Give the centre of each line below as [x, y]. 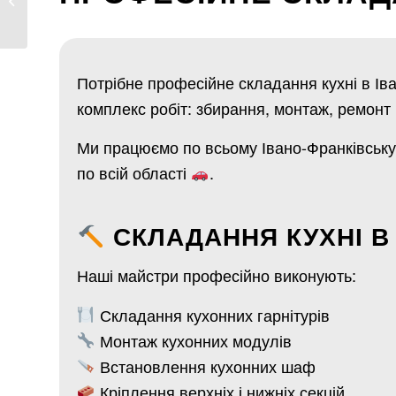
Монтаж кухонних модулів [193, 340]
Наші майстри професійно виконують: [217, 275]
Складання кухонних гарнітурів [212, 314]
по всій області [134, 172]
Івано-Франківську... [85, 18]
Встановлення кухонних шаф [205, 366]
